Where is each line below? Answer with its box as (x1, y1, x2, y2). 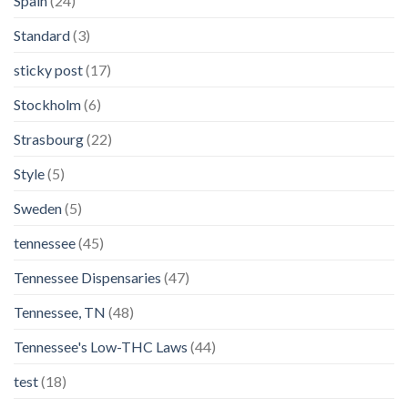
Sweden (14, 199, 62, 218)
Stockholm (14, 96, 81, 114)
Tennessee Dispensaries (14, 269, 161, 287)
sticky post (14, 61, 83, 79)
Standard (14, 26, 70, 45)
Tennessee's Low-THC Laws (14, 338, 188, 356)
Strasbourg (14, 130, 84, 148)
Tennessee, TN (14, 303, 106, 321)
